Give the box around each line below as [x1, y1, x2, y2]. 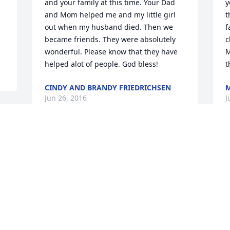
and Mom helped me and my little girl [45, 10, 176, 20]
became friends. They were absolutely [45, 34, 176, 45]
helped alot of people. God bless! [45, 59, 159, 69]
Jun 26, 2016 [45, 93, 87, 103]
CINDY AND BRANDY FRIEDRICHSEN [45, 83, 171, 93]
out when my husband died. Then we [45, 22, 174, 32]
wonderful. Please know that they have [45, 47, 178, 57]
